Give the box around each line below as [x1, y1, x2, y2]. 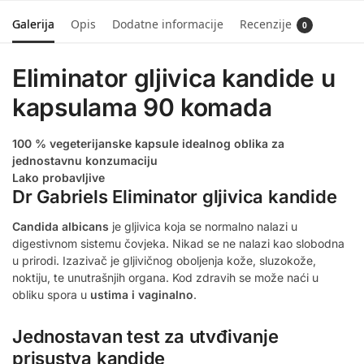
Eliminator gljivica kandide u [12, 63, 336, 93]
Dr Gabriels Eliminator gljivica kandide [12, 185, 337, 207]
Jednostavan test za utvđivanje [12, 326, 279, 348]
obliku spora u [12, 287, 90, 301]
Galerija [12, 15, 54, 32]
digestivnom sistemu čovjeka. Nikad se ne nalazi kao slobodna [12, 236, 344, 250]
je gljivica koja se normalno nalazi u [109, 219, 297, 233]
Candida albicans [12, 219, 109, 233]
